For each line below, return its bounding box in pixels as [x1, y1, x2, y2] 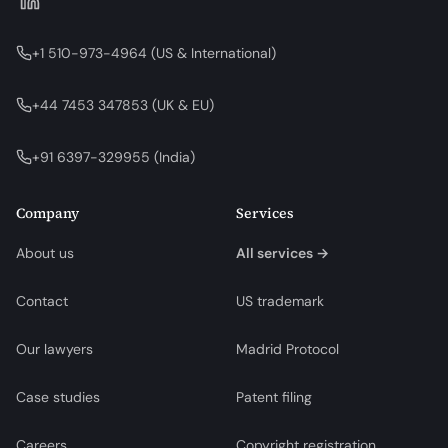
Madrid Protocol [236, 339, 339, 358]
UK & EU [157, 95, 209, 114]
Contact [16, 291, 68, 310]
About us [16, 243, 74, 262]
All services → [236, 243, 329, 262]
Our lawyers [16, 339, 93, 358]
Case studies [16, 387, 100, 406]
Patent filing [236, 387, 312, 406]
